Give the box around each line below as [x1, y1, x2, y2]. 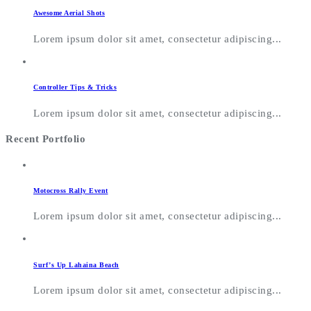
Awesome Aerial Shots [33, 9, 105, 17]
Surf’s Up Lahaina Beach [33, 260, 119, 269]
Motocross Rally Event [33, 186, 108, 194]
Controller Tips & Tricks [33, 83, 117, 92]
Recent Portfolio [6, 133, 85, 144]
